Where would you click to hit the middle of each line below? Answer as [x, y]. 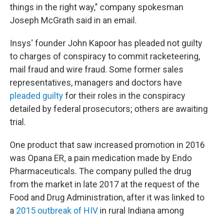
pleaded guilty [36, 96]
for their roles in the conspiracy [124, 96]
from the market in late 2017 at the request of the [105, 184]
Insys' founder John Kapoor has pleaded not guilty [106, 43]
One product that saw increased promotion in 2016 [107, 145]
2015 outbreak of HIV [57, 210]
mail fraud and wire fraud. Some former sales [97, 69]
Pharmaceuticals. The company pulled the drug [100, 171]
